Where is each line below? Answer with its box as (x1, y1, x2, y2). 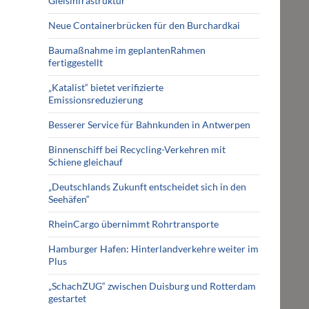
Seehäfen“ (48, 193, 90, 205)
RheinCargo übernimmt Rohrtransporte (48, 218, 219, 230)
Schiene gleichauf (48, 156, 123, 168)
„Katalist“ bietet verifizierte (48, 81, 163, 93)
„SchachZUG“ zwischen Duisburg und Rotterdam (48, 280, 256, 292)
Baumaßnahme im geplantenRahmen (48, 44, 206, 56)
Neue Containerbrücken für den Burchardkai (48, 19, 240, 31)
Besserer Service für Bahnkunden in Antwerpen (48, 119, 250, 130)
